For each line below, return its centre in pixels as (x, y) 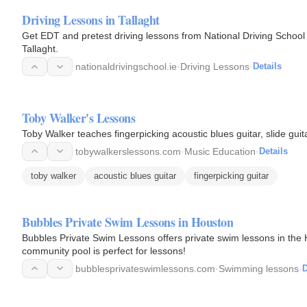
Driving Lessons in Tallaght (91, 20)
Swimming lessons (259, 268)
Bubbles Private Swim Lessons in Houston (128, 222)
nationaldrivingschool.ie (126, 66)
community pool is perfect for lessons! (104, 250)
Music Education (220, 151)
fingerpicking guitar (231, 175)
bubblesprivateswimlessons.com (145, 268)
